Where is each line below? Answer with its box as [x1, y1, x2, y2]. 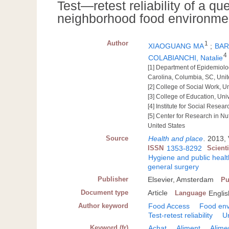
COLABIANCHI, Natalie [148, 53, 223, 62]
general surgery [148, 162, 199, 171]
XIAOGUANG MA [148, 42, 204, 51]
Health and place [148, 134, 203, 143]
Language [175, 189, 207, 197]
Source [106, 134, 129, 142]
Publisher [98, 175, 129, 183]
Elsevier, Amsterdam [148, 175, 214, 184]
